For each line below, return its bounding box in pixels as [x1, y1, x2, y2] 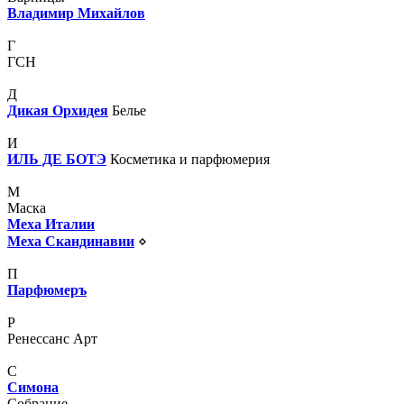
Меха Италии [7, 216, 95, 232]
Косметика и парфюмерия [110, 151, 270, 167]
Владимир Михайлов [7, 5, 145, 21]
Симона [7, 379, 59, 395]
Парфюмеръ [7, 281, 87, 298]
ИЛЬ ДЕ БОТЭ [7, 151, 106, 167]
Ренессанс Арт [7, 330, 97, 346]
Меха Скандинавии [7, 233, 134, 249]
